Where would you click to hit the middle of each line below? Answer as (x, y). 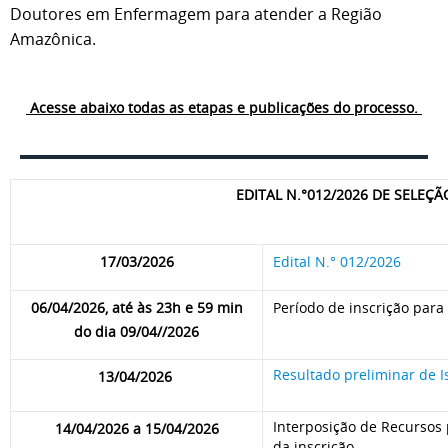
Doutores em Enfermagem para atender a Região (196, 14)
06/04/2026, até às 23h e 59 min (136, 307)
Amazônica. (53, 39)
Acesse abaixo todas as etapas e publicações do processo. (224, 107)
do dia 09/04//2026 (136, 331)
